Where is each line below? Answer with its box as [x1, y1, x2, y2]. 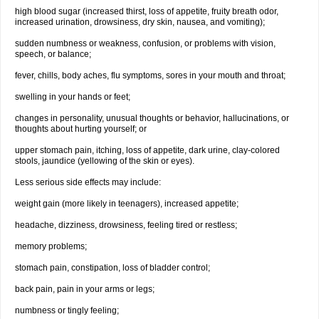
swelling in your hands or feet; [15, 92, 130, 102]
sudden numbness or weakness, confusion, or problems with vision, [15, 38, 276, 48]
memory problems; [15, 241, 87, 251]
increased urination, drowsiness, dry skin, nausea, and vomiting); [15, 17, 265, 27]
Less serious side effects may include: [15, 177, 161, 187]
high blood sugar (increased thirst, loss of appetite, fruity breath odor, [15, 6, 278, 16]
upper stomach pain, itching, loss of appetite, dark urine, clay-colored [15, 145, 280, 155]
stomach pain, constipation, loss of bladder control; [15, 263, 210, 273]
